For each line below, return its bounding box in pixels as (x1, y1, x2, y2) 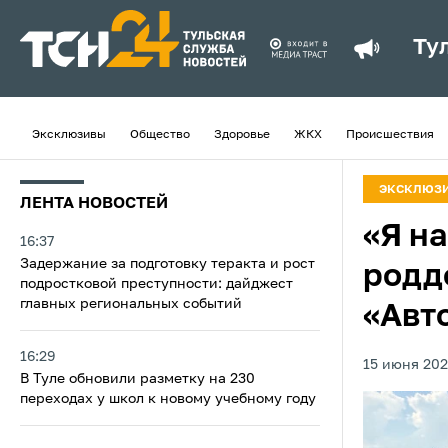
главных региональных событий (20, 297, 242, 311)
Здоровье (214, 129, 270, 141)
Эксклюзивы (32, 129, 106, 141)
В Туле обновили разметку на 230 (20, 372, 255, 386)
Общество (130, 129, 190, 141)
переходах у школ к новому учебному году (20, 392, 316, 406)
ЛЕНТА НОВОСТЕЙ (20, 196, 168, 212)
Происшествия (346, 129, 434, 141)
